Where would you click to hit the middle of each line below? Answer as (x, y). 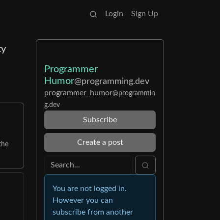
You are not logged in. (90, 189)
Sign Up (145, 14)
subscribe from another (93, 212)
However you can (83, 200)
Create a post (100, 142)
